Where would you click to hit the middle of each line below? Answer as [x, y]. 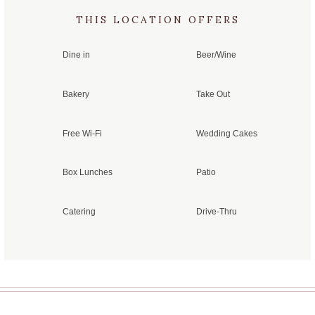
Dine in [76, 55]
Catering [79, 211]
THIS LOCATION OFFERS [157, 20]
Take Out [213, 95]
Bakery [76, 95]
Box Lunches [88, 173]
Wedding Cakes [227, 133]
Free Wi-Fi [82, 133]
